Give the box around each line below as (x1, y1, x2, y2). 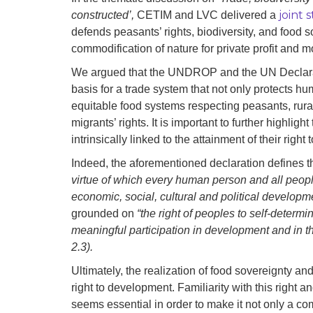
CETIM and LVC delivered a (137, 9, 279, 22)
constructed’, (71, 9, 137, 22)
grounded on (71, 208, 137, 220)
